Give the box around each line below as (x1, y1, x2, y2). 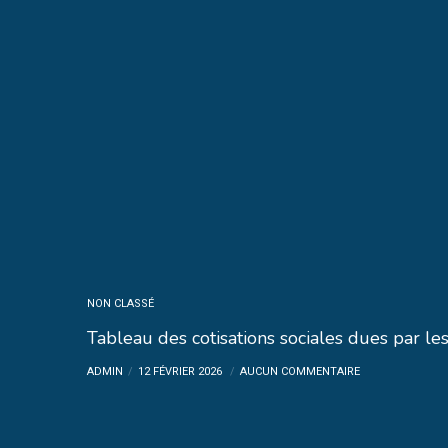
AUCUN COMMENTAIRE (240, 365, 360, 378)
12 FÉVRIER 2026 (138, 365, 225, 378)
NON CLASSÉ (87, 297, 154, 310)
